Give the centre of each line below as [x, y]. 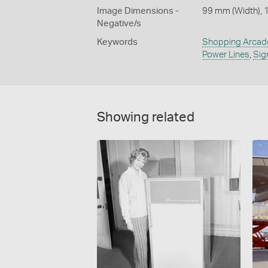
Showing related [146, 117]
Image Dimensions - [138, 11]
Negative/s [119, 23]
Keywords [117, 42]
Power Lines [226, 54]
